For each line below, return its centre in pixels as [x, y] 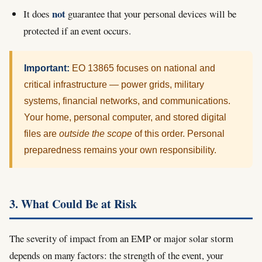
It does [38, 13]
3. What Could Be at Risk [73, 204]
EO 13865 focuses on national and [142, 68]
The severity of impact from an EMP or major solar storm [121, 238]
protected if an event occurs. [77, 30]
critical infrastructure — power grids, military [114, 84]
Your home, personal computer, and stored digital [125, 117]
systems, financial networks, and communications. [127, 101]
